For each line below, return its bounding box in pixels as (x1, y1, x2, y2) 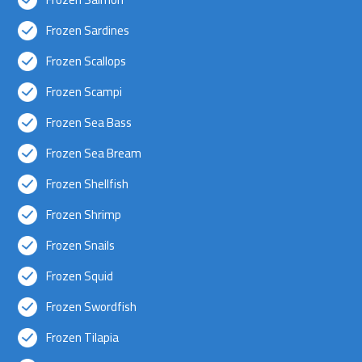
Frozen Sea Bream (46, 141, 142, 165)
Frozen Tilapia (46, 325, 120, 349)
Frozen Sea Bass (46, 110, 133, 134)
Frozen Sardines (46, 18, 130, 42)
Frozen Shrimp (46, 202, 122, 226)
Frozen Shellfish (46, 171, 129, 196)
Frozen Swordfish (46, 294, 137, 318)
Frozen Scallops (46, 48, 127, 73)
